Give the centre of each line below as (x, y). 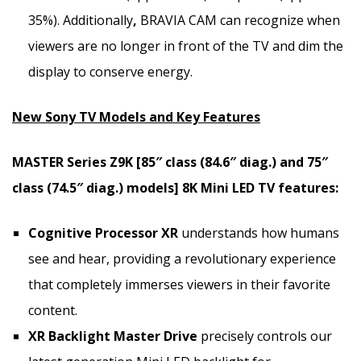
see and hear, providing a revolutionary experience (182, 258)
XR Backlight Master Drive (113, 336)
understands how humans (259, 232)
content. (53, 310)
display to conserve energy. (110, 71)
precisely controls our (265, 336)
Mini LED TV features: (268, 187)
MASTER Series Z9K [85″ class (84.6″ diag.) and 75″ (170, 162)
